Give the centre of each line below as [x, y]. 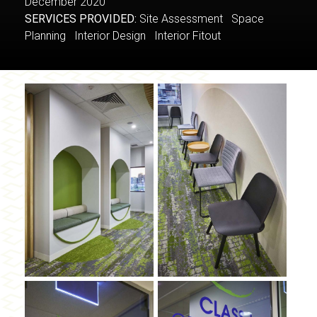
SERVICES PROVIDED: [81, 19]
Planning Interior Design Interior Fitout [127, 36]
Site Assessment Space [200, 19]
